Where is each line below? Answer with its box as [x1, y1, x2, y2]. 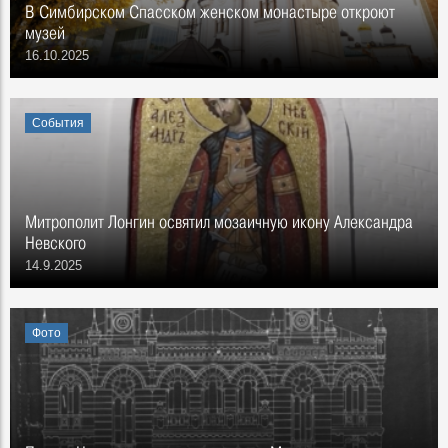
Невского [25, 232, 86, 253]
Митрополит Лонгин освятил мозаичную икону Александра [25, 211, 413, 232]
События [32, 116, 84, 130]
